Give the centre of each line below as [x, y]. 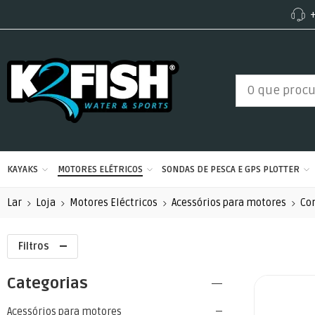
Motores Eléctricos [114, 203]
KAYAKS [22, 169]
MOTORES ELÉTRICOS [100, 169]
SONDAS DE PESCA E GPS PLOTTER [231, 169]
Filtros [34, 246]
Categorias [47, 283]
